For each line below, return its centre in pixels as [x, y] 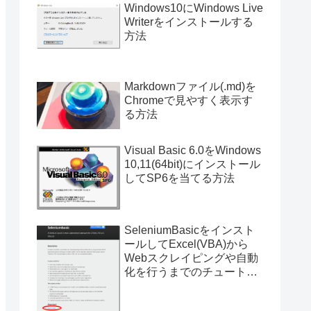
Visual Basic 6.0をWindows [193, 150]
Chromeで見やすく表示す [188, 101]
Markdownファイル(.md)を [190, 87]
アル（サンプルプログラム [191, 286]
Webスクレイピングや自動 [191, 258]
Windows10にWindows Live [194, 8]
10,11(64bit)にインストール [192, 164]
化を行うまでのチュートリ [191, 272]
